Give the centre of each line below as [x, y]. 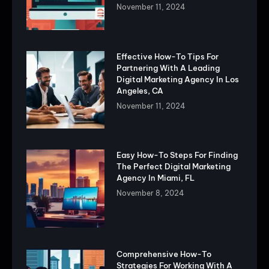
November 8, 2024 [150, 193]
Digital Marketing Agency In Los [177, 79]
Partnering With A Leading [168, 68]
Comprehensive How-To [164, 254]
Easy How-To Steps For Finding [177, 155]
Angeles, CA [140, 90]
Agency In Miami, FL [155, 178]
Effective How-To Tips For [167, 56]
